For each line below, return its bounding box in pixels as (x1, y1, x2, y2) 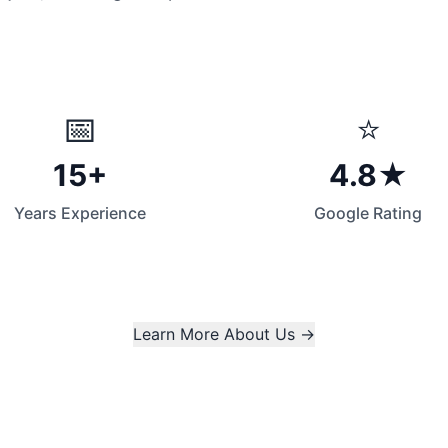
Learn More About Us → (133, 324, 315, 344)
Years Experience (14, 203, 146, 223)
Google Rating (314, 203, 422, 223)
